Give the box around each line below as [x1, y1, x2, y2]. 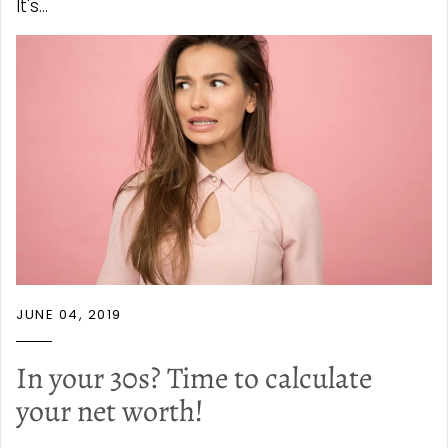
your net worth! [16, 390, 204, 431]
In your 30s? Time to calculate [16, 357, 372, 398]
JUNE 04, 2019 [16, 304, 122, 324]
